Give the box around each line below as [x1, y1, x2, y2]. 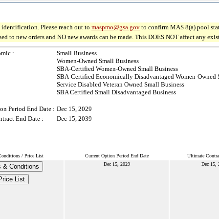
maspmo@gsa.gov [91, 23, 140, 31]
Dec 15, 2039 [57, 115, 92, 122]
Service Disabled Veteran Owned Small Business [57, 81, 184, 88]
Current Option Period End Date [85, 153, 149, 158]
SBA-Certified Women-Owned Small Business [57, 65, 178, 72]
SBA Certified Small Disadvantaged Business [57, 88, 176, 96]
